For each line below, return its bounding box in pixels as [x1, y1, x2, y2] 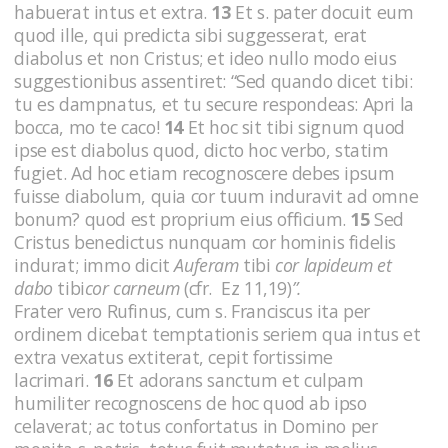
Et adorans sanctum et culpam [112, 367, 364, 392]
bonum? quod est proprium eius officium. [14, 206, 351, 231]
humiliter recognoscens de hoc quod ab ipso [14, 390, 367, 415]
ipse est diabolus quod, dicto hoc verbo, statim [14, 137, 389, 162]
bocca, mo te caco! [14, 114, 164, 139]
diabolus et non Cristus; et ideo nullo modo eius [14, 45, 397, 70]
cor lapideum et [275, 252, 392, 277]
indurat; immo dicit [14, 252, 175, 277]
